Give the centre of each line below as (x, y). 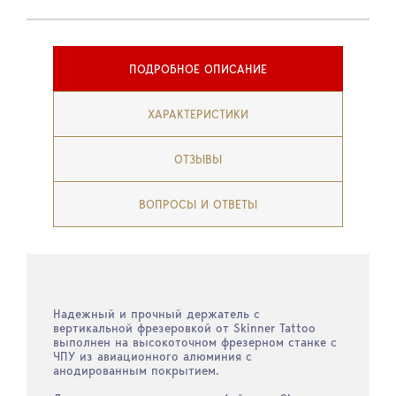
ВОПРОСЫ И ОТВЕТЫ (198, 204)
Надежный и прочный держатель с (156, 314)
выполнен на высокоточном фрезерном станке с (195, 342)
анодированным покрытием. (136, 370)
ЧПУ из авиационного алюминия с (152, 356)
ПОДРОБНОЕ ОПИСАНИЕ (198, 69)
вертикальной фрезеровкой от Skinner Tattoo (184, 328)
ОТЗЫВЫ (198, 159)
